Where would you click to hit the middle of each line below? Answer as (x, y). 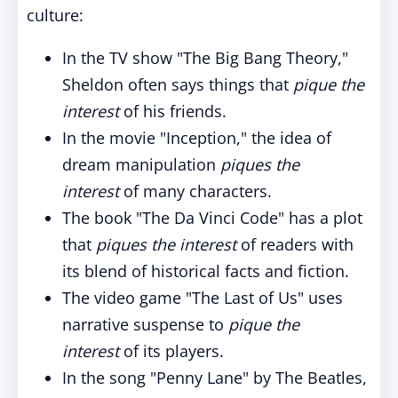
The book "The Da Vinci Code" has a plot (212, 218)
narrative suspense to (145, 324)
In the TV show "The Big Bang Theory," (205, 58)
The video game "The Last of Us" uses (203, 298)
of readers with (295, 244)
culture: (55, 15)
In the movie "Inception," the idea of (197, 138)
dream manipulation (141, 164)
